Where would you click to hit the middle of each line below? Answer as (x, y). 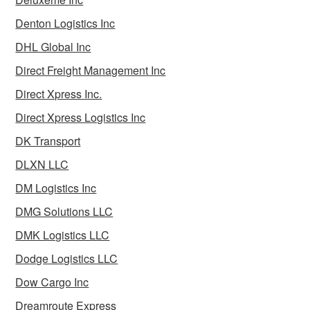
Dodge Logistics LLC (67, 259)
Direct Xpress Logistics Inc (81, 118)
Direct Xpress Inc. (59, 94)
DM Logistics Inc (56, 188)
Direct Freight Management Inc (91, 71)
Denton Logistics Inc (65, 24)
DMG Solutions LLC (64, 212)
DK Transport (48, 141)
